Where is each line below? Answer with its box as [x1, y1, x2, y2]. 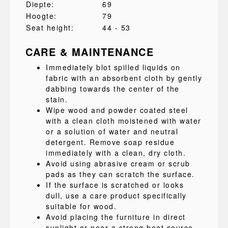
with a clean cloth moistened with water [46, 116, 202, 126]
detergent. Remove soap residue [46, 137, 175, 147]
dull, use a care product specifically [46, 190, 187, 201]
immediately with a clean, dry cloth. [46, 148, 186, 158]
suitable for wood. [46, 201, 117, 211]
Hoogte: [26, 11, 57, 21]
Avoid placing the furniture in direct [46, 212, 186, 222]
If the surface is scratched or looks [46, 180, 184, 190]
